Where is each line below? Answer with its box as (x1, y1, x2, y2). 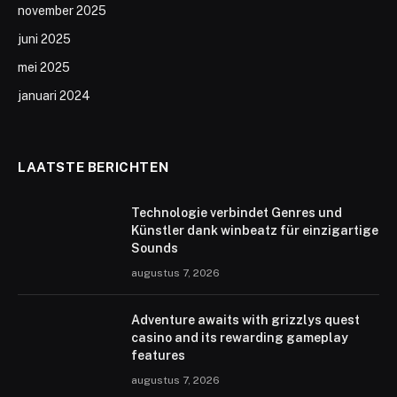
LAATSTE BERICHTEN (18, 160, 169, 175)
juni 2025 (18, 32, 71, 47)
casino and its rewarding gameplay (131, 331, 348, 346)
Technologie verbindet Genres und (131, 206, 342, 221)
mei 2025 (18, 60, 70, 75)
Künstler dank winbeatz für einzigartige (131, 223, 378, 238)
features (131, 348, 185, 363)
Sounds (131, 241, 178, 256)
